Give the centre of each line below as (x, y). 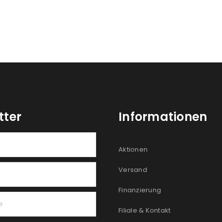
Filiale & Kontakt (145, 210)
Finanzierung (140, 190)
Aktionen (133, 149)
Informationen (163, 117)
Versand (133, 170)
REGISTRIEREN (162, 12)
